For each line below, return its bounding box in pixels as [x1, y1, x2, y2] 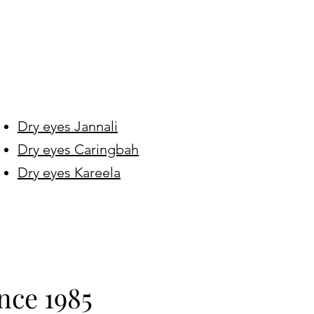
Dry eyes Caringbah [18, 141, 139, 158]
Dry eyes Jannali [18, 118, 118, 135]
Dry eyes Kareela [18, 164, 121, 181]
